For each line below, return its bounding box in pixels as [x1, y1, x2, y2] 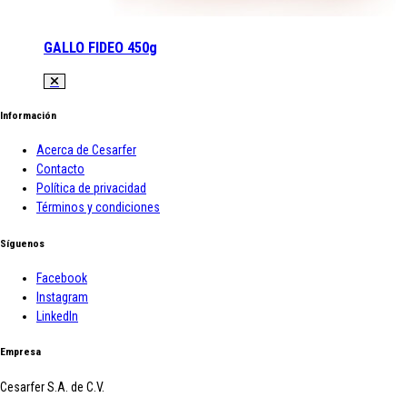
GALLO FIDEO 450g [44, 38, 157, 56]
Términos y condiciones [36, 200, 160, 215]
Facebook [36, 270, 87, 285]
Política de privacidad [36, 181, 146, 196]
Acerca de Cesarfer [36, 143, 136, 158]
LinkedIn [36, 308, 78, 323]
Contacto [36, 162, 84, 177]
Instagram [36, 289, 88, 304]
